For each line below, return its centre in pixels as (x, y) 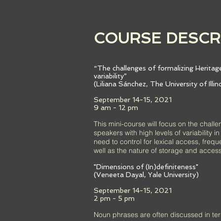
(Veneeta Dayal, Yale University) (146, 175)
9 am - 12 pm (116, 108)
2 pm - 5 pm (114, 198)
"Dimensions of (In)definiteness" (146, 167)
